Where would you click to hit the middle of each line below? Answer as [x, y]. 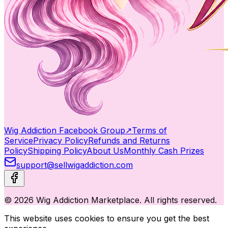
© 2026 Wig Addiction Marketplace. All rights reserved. [110, 200]
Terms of [149, 130]
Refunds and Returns [129, 140]
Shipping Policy [57, 150]
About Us [105, 150]
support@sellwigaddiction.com [75, 165]
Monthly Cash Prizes [164, 150]
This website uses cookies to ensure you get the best [107, 218]
